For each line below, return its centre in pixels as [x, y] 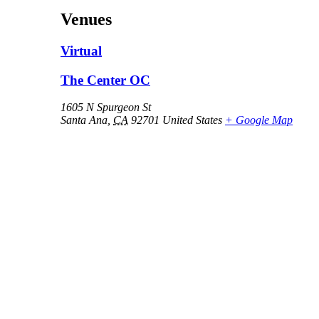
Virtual [81, 51]
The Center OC [105, 80]
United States [192, 120]
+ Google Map [259, 120]
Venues [86, 20]
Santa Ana [84, 120]
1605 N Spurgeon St [106, 108]
